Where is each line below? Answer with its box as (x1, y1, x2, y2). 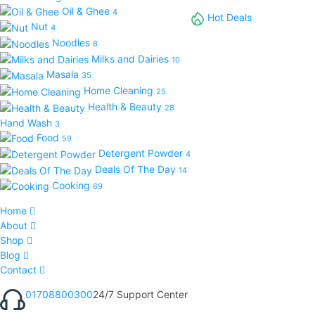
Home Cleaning (84, 84, 156, 97)
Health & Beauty (88, 100, 165, 112)
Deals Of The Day (95, 162, 179, 175)
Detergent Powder (98, 147, 186, 160)
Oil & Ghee (62, 4, 112, 17)
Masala (46, 68, 82, 81)
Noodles (52, 37, 93, 49)
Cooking (52, 179, 93, 191)
